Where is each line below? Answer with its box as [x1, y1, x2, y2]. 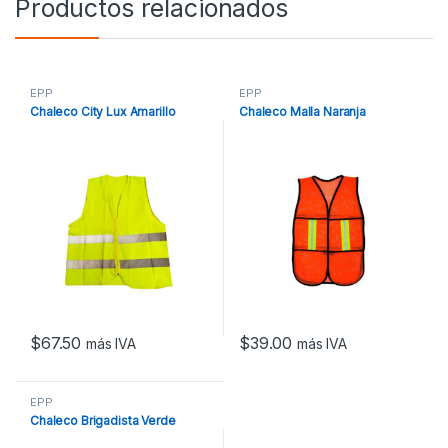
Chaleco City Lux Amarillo [29, 104, 176, 119]
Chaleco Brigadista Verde [29, 412, 176, 428]
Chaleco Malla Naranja [238, 104, 367, 119]
